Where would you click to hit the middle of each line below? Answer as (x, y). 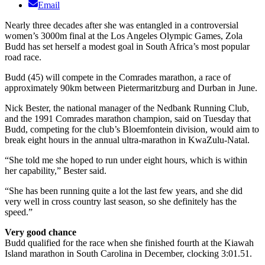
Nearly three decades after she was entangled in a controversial (122, 25)
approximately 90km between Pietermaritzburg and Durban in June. (131, 88)
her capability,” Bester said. (56, 171)
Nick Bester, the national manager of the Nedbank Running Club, (127, 108)
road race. (23, 57)
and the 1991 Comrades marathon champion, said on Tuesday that (128, 119)
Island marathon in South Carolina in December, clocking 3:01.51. (128, 254)
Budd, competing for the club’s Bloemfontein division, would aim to (132, 130)
